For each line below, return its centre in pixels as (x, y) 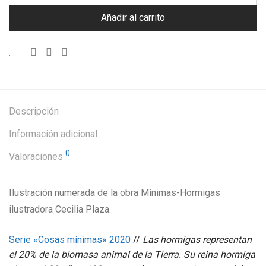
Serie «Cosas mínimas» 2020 (70, 240)
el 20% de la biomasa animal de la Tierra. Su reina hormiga (132, 254)
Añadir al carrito (133, 18)
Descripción (34, 111)
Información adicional (53, 134)
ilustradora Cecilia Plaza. (60, 209)
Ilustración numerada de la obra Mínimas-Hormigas (115, 193)
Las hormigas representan (197, 240)
